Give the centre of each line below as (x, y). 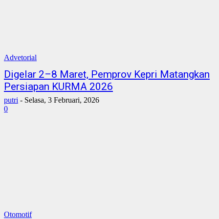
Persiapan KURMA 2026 (58, 87)
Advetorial (20, 57)
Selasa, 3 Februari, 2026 (62, 100)
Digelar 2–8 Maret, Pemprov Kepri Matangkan (107, 74)
